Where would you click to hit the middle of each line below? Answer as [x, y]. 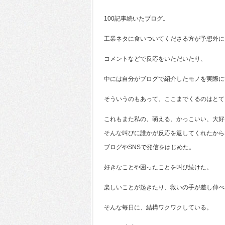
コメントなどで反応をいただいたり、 [155, 59]
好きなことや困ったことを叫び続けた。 [158, 167]
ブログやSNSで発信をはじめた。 [149, 147]
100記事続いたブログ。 [136, 19]
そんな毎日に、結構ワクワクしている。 [158, 207]
